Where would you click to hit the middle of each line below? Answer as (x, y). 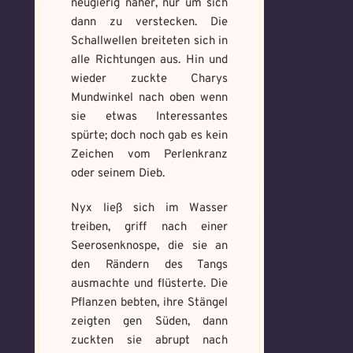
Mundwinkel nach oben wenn (150, 98)
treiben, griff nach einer (150, 227)
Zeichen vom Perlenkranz (150, 155)
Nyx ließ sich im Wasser (150, 208)
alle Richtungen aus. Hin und (150, 60)
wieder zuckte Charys (150, 79)
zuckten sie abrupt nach (150, 341)
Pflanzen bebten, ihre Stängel (150, 303)
